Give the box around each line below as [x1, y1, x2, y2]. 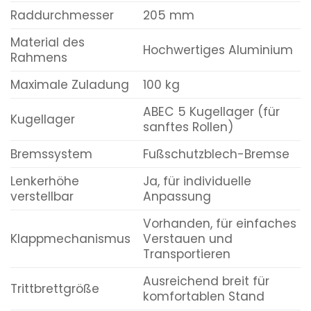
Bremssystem [10, 146, 92, 163]
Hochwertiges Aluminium [142, 42, 293, 59]
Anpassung [142, 188, 211, 205]
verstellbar [10, 188, 74, 205]
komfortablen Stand [142, 288, 264, 305]
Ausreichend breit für [142, 273, 269, 290]
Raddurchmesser [10, 7, 114, 24]
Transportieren [142, 246, 230, 263]
